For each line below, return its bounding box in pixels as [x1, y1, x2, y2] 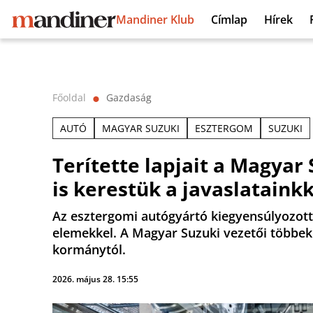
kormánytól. [52, 241, 126, 258]
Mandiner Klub [116, 11, 194, 27]
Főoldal [52, 91, 86, 104]
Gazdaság [106, 91, 152, 104]
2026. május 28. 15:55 [52, 273, 138, 285]
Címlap [211, 11, 247, 27]
